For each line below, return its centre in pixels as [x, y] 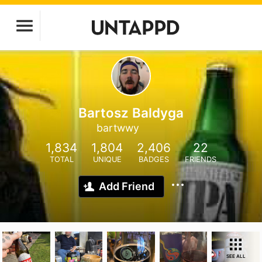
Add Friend [127, 186]
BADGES [154, 159]
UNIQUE [107, 159]
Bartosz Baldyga [131, 113]
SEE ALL [236, 256]
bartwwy [118, 128]
